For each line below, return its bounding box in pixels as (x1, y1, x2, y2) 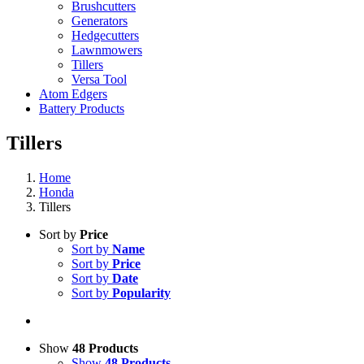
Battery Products (39, 102, 124, 115)
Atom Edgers (39, 87, 107, 101)
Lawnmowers (71, 43, 142, 57)
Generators (71, 14, 128, 28)
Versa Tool (71, 72, 127, 86)
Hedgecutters (71, 28, 139, 42)
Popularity (112, 285, 171, 300)
